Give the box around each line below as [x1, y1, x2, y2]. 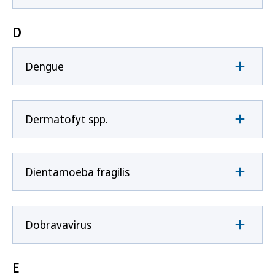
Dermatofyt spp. [25, 111, 108, 126]
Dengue [25, 58, 64, 74]
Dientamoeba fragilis [25, 164, 130, 179]
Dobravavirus [25, 217, 91, 232]
